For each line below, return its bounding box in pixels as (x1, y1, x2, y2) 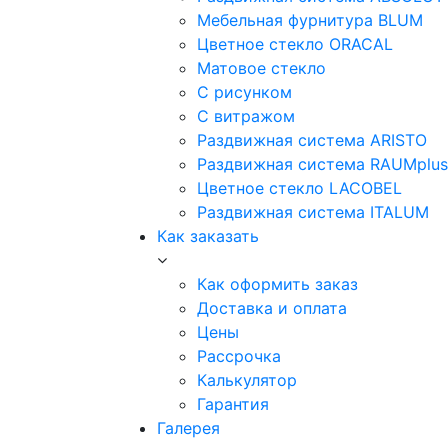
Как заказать (157, 226, 259, 246)
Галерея (157, 418, 220, 438)
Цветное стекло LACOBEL (197, 178, 402, 198)
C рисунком (197, 82, 292, 102)
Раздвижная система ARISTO (197, 130, 427, 150)
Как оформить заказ (197, 274, 358, 294)
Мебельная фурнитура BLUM (197, 10, 423, 30)
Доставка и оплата (197, 298, 347, 318)
